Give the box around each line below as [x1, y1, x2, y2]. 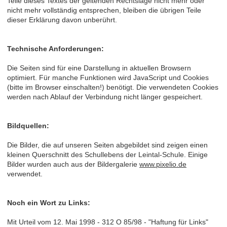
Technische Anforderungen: [7, 44, 104, 53]
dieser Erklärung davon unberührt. [7, 15, 117, 24]
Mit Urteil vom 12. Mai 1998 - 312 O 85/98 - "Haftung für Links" [7, 217, 208, 226]
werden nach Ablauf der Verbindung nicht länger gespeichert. [7, 92, 203, 101]
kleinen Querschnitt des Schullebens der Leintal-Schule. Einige [7, 150, 208, 159]
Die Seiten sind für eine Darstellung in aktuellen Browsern [7, 63, 191, 72]
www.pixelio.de [139, 160, 186, 168]
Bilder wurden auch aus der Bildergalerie [7, 160, 139, 168]
